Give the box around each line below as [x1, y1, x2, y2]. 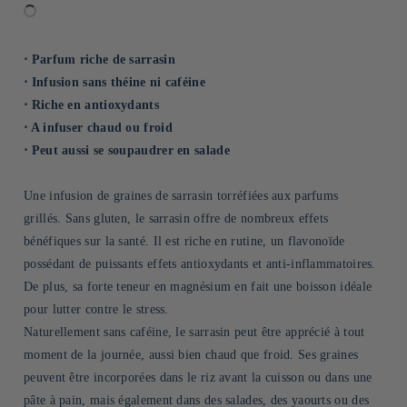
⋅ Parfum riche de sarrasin [24, 53, 175, 66]
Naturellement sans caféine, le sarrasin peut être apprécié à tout [24, 325, 365, 339]
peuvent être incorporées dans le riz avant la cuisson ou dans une [24, 371, 372, 384]
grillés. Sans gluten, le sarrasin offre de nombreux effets [24, 212, 329, 225]
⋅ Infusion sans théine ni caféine [24, 75, 205, 89]
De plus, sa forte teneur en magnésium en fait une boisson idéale [24, 280, 372, 293]
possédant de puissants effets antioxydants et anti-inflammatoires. [24, 257, 376, 271]
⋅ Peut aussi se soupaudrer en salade [24, 144, 230, 157]
